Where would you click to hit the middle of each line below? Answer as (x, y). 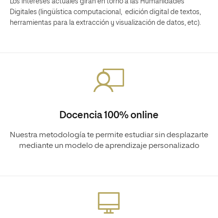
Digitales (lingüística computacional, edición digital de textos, (105, 12)
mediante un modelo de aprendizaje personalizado (109, 146)
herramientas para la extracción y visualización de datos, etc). (105, 23)
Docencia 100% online (109, 115)
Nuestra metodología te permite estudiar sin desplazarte (109, 135)
